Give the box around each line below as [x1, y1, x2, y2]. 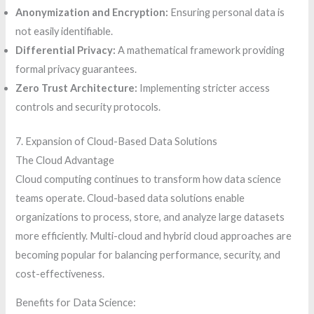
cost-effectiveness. [15, 267, 105, 280]
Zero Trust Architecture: [15, 81, 138, 94]
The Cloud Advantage [15, 153, 115, 166]
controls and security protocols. [15, 100, 161, 113]
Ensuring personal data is [168, 6, 285, 18]
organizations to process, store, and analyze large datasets [15, 210, 285, 223]
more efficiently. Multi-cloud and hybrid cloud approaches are [15, 229, 292, 242]
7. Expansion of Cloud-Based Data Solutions [15, 135, 218, 147]
